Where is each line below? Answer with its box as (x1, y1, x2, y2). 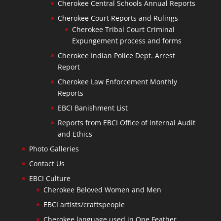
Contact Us (29, 158, 65, 168)
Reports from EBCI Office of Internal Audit (57, 117, 195, 127)
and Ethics (57, 129, 92, 139)
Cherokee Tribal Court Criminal (72, 24, 175, 34)
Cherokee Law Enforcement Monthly (57, 76, 177, 86)
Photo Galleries (29, 144, 79, 153)
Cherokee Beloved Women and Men (43, 184, 161, 194)
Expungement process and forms (72, 36, 182, 45)
